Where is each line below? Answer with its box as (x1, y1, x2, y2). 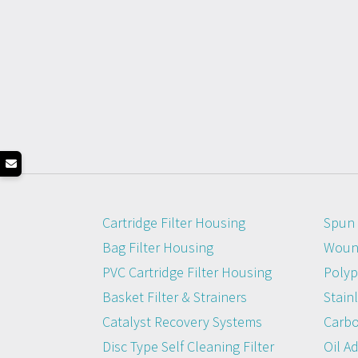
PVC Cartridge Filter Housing (102, 262, 272, 281)
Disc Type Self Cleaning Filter (102, 336, 274, 356)
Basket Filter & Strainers (102, 287, 247, 306)
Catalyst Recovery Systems (102, 312, 262, 331)
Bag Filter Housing (102, 237, 213, 257)
